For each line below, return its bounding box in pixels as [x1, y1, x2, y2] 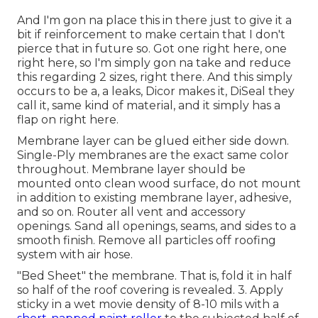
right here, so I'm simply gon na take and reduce [17, 55, 291, 70]
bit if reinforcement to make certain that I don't [17, 27, 285, 41]
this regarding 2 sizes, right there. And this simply [17, 70, 292, 84]
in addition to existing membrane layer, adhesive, [17, 190, 291, 204]
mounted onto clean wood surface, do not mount [17, 176, 301, 190]
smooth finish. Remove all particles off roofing [17, 233, 276, 247]
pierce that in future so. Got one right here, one [17, 41, 287, 55]
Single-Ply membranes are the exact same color [17, 148, 289, 162]
